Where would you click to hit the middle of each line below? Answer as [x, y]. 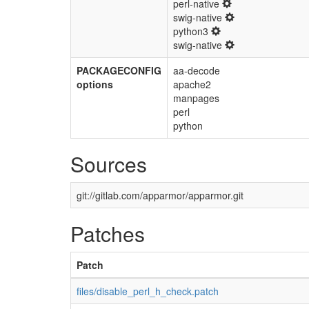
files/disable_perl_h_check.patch [148, 291]
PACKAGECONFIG [119, 70]
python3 [192, 31]
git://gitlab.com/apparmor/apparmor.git [160, 195]
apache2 [192, 84]
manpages [196, 98]
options [95, 84]
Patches [108, 233]
